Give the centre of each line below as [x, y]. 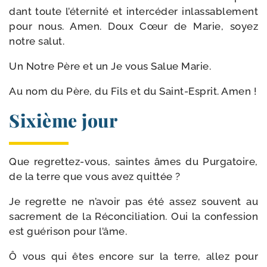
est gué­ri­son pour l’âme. [68, 231]
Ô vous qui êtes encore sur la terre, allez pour [133, 256]
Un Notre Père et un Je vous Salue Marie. [110, 66]
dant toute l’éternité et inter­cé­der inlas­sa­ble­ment [133, 11]
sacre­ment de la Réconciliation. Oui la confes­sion [133, 216]
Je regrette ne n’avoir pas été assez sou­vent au [133, 201]
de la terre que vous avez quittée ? [95, 176]
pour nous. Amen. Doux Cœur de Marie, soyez [133, 26]
